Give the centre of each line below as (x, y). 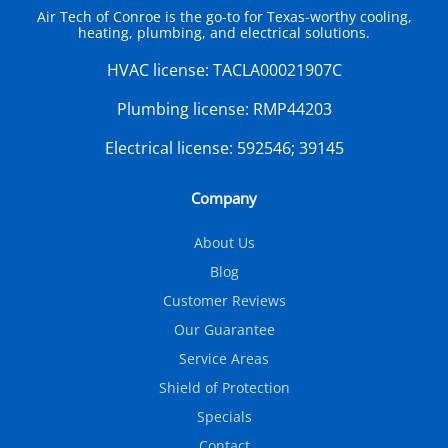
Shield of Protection (224, 388)
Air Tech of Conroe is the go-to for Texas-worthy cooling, (224, 17)
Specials (224, 417)
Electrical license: (170, 148)
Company (224, 198)
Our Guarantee (224, 330)
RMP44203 (292, 109)
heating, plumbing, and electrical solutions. (224, 33)
